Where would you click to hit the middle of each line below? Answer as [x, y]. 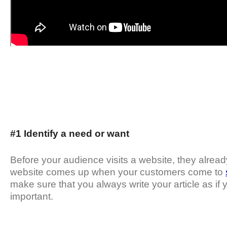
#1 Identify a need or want [70, 134]
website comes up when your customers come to [118, 172]
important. [33, 197]
